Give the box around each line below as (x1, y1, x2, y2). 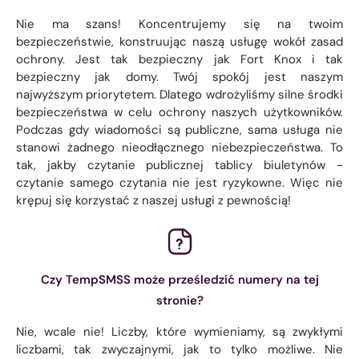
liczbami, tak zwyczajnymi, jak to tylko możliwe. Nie (16, 341, 343, 357)
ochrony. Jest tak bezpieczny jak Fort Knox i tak (16, 50, 343, 67)
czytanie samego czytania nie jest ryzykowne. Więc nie (16, 174, 343, 191)
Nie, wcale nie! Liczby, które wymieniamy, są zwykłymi (16, 323, 343, 340)
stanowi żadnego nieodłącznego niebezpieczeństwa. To (16, 139, 343, 155)
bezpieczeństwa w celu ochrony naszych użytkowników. (16, 103, 343, 120)
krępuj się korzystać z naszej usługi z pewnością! (16, 192, 291, 208)
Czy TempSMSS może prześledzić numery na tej (40, 271, 319, 288)
